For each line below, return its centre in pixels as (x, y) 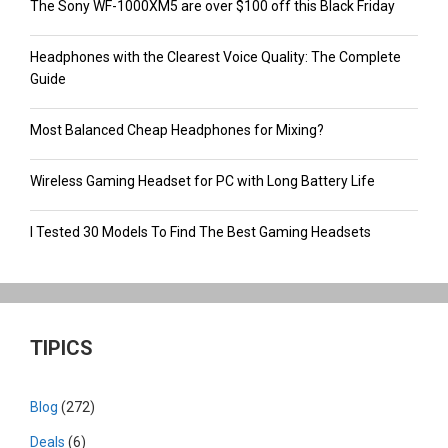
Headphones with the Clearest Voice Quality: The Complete (215, 56)
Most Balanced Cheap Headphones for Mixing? (177, 129)
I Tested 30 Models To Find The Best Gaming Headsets (200, 231)
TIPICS (61, 347)
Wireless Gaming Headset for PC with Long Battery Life (202, 180)
